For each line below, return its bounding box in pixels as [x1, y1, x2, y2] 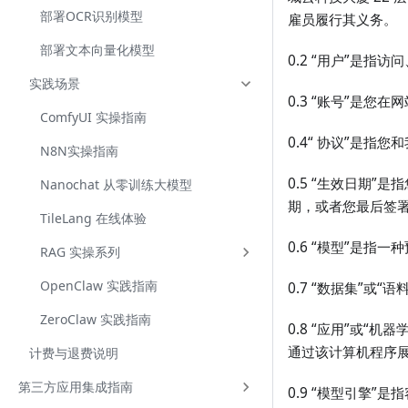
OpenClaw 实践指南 [40, 277, 158, 294]
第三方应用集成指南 [18, 378, 133, 395]
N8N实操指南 [40, 142, 118, 159]
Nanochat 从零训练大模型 [40, 176, 192, 193]
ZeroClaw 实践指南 [40, 311, 151, 328]
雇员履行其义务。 [288, 10, 397, 30]
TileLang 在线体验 [40, 209, 147, 227]
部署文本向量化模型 [40, 41, 155, 58]
